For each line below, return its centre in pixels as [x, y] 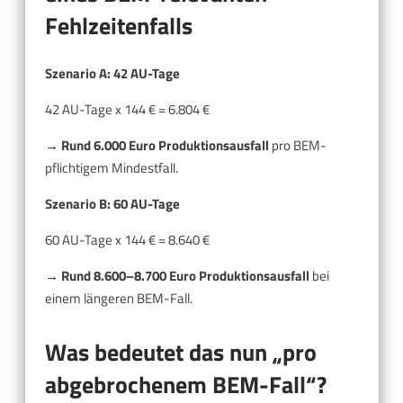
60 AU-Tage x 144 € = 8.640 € [127, 240]
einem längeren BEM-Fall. [119, 299]
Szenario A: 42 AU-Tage [112, 74]
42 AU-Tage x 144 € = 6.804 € [127, 110]
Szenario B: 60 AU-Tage [112, 204]
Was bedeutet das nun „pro [181, 353]
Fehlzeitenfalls [119, 25]
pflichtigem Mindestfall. [112, 168]
